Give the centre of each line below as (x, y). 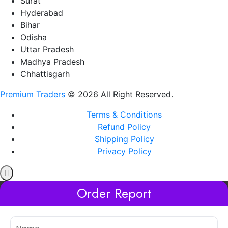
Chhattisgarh (45, 74)
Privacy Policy (124, 151)
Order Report (114, 193)
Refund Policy (124, 126)
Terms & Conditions (124, 114)
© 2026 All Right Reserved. (119, 94)
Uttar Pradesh (47, 49)
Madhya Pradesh (52, 61)
